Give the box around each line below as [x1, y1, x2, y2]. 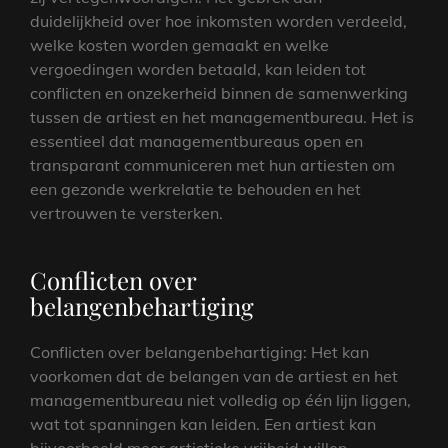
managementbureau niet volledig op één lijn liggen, [30, 389, 411, 410]
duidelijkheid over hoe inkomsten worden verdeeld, [30, 10, 407, 31]
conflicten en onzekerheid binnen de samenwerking [30, 82, 408, 103]
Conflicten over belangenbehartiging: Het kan [30, 341, 369, 362]
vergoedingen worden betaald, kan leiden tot [30, 58, 366, 79]
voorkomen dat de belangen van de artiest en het [30, 365, 398, 386]
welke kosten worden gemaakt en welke [30, 34, 329, 55]
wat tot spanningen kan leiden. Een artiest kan [30, 413, 376, 434]
